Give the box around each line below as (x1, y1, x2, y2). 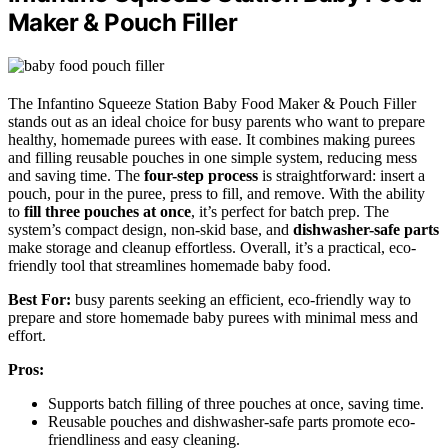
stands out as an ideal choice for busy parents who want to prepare (8, 112, 425, 130)
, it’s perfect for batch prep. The (191, 202, 389, 220)
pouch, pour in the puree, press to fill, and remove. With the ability (8, 184, 425, 202)
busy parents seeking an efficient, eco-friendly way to (71, 290, 411, 308)
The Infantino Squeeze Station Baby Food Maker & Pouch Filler (8, 94, 416, 112)
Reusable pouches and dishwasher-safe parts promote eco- (48, 412, 415, 430)
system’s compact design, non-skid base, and (8, 220, 293, 238)
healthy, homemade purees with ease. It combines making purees (8, 130, 415, 148)
